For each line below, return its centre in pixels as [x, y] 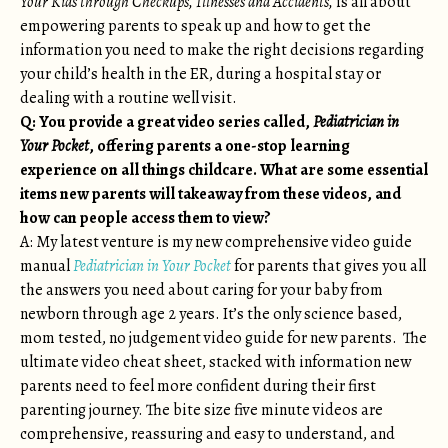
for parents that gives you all [328, 266]
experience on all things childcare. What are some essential [224, 170]
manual [46, 266]
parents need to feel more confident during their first [198, 386]
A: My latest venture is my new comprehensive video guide [216, 242]
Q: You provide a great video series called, [166, 122]
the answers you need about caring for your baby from [201, 290]
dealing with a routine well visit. [128, 98]
